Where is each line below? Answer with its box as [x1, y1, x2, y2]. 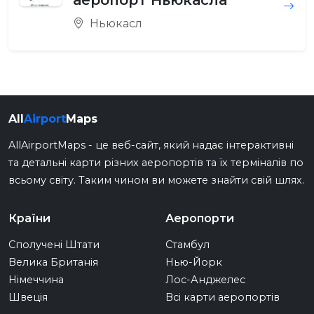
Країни [8, 212, 50, 226]
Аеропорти [165, 212, 234, 226]
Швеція [8, 291, 48, 304]
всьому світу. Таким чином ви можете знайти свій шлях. [8, 174, 304, 187]
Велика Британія [8, 256, 98, 269]
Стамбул [165, 238, 210, 252]
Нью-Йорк [165, 256, 222, 269]
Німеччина [8, 273, 64, 287]
